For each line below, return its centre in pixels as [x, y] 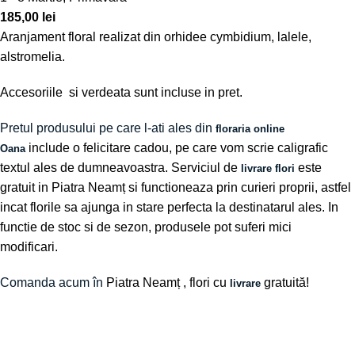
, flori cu [205, 282]
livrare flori [268, 168]
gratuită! [286, 282]
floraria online [250, 129]
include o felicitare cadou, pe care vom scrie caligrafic [177, 148]
